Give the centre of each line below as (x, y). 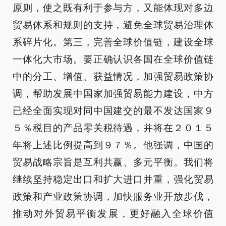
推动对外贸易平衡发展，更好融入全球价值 (113, 214)
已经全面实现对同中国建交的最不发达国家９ (113, 111)
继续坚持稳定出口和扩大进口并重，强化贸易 (113, 179)
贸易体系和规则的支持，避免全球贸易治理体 (113, 25)
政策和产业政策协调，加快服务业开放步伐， (113, 196)
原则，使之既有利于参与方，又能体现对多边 (113, 8)
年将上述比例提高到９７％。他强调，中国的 (113, 145)
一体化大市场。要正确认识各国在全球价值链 (113, 59)
